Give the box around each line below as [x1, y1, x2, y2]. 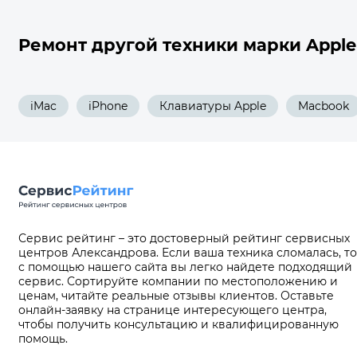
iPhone [88, 99, 127, 113]
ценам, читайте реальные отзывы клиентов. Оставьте [18, 288, 334, 303]
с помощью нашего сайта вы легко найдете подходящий [18, 260, 352, 274]
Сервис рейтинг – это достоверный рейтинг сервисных [18, 231, 350, 245]
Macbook [298, 99, 349, 113]
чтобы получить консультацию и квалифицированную [18, 317, 339, 331]
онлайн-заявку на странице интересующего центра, [18, 303, 327, 317]
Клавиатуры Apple [159, 99, 266, 113]
